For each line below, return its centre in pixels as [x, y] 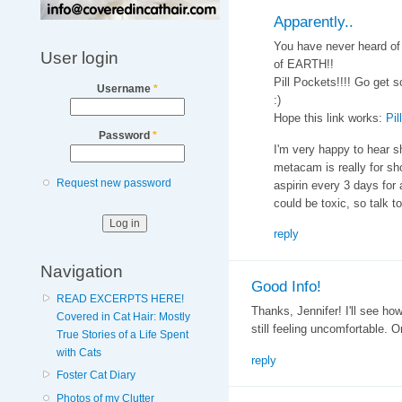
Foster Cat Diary [96, 376]
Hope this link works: [329, 118]
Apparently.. [313, 21]
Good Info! [286, 286]
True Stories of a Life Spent [122, 335]
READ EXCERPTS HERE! [120, 299]
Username [125, 89]
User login [79, 58]
